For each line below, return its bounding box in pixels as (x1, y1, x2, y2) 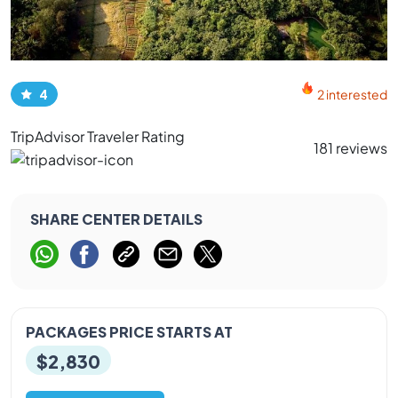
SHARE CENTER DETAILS (30, 205, 203, 230)
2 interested (317, 86, 387, 102)
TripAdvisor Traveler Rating (11, 127, 185, 146)
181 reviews (314, 138, 387, 157)
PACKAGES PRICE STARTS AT (26, 318, 233, 343)
